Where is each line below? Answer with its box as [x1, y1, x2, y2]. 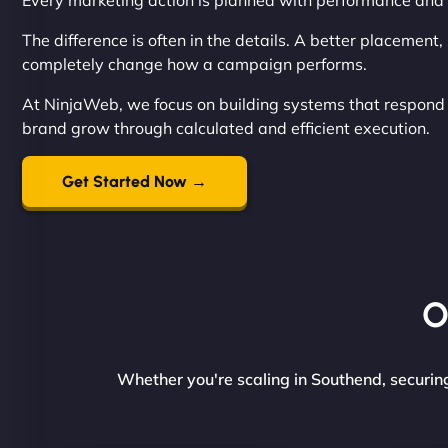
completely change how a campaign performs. [22, 54, 367, 74]
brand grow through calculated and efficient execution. [22, 118, 430, 138]
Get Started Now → [62, 172, 207, 191]
